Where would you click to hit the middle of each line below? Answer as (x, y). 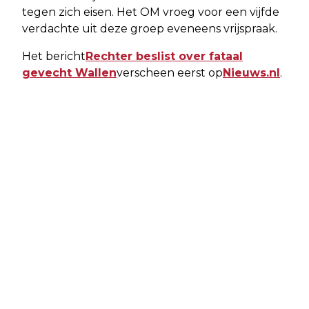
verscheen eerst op (170, 73)
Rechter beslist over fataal (164, 57)
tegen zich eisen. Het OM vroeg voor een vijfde (151, 12)
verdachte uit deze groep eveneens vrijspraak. (150, 29)
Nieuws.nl (251, 73)
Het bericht (54, 57)
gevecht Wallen (69, 73)
